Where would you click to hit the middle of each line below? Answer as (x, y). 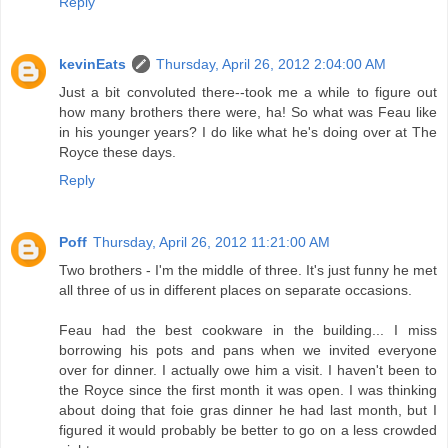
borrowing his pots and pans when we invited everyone (248, 349)
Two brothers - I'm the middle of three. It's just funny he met (248, 269)
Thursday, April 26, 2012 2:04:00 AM (271, 63)
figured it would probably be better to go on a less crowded (248, 429)
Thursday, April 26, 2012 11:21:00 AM (211, 241)
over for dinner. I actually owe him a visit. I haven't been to (248, 369)
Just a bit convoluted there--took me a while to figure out (248, 91)
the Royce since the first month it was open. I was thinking (248, 389)
